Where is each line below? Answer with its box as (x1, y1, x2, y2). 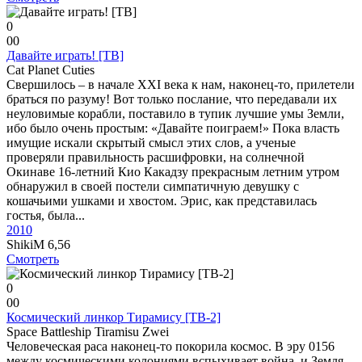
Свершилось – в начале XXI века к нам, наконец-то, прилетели (6, 78, 355, 91)
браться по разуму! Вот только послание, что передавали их (6, 92, 337, 106)
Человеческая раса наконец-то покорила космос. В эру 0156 (6, 339, 335, 353)
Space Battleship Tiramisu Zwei (6, 325, 169, 339)
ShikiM (6, 238, 48, 251)
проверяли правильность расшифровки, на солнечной (6, 150, 305, 164)
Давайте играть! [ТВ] (6, 48, 124, 62)
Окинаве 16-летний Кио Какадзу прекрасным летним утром (6, 165, 339, 179)
